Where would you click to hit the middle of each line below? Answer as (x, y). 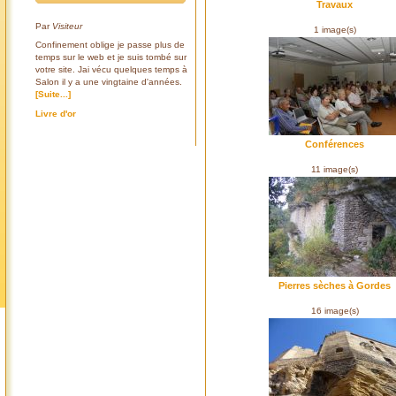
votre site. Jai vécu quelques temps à (111, 70)
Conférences (335, 144)
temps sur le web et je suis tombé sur (111, 57)
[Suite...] (53, 95)
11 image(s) (335, 169)
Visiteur (67, 27)
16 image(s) (335, 311)
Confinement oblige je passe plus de (110, 45)
